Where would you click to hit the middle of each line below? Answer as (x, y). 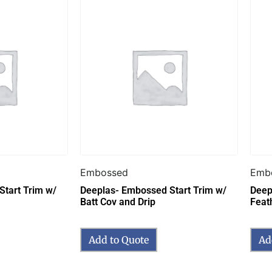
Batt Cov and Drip (118, 202)
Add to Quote (119, 240)
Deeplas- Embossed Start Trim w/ (153, 191)
